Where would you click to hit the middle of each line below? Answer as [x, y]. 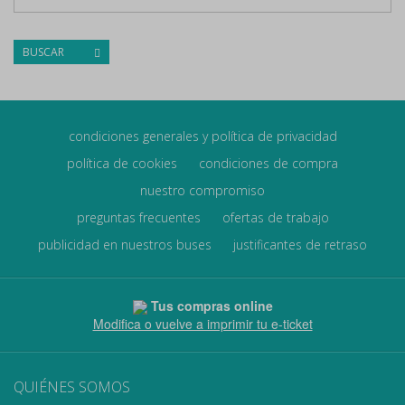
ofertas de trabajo [275, 217]
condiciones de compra [268, 163]
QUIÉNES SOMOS [72, 387]
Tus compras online [212, 306]
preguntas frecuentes [138, 217]
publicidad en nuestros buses [125, 245]
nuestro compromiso [202, 190]
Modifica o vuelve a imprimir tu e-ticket [202, 324]
